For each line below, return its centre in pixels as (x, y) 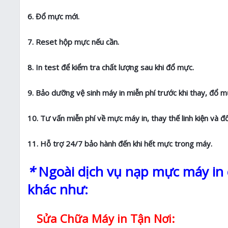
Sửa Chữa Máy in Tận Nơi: (104, 219)
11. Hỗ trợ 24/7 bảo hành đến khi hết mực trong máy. (120, 144)
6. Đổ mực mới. (53, 17)
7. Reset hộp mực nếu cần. (73, 42)
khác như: (58, 190)
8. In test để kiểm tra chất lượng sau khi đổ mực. (111, 67)
